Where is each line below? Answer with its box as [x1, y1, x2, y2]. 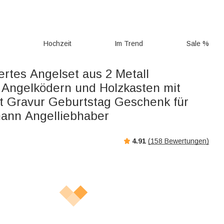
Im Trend [114, 39, 143, 47]
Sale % [186, 39, 209, 47]
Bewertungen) [162, 136, 209, 145]
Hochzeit [43, 39, 71, 47]
